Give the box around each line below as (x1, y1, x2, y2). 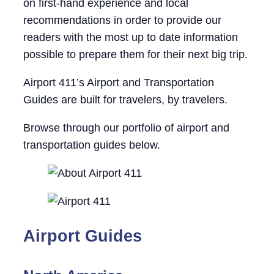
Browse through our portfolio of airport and (23, 121, 229, 134)
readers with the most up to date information (23, 31, 238, 43)
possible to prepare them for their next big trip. (23, 48, 248, 61)
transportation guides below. (23, 138, 160, 151)
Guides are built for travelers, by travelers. (23, 93, 228, 106)
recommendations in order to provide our (23, 13, 221, 26)
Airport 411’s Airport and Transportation (23, 76, 214, 89)
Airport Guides (23, 227, 142, 246)
